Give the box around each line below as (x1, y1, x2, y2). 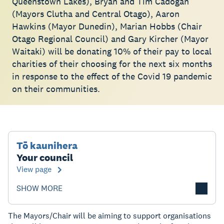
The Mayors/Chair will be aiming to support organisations (8, 210, 211, 221)
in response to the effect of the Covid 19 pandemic (12, 70, 212, 82)
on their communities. (12, 83, 100, 94)
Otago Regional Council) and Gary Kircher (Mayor (12, 33, 208, 44)
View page (16, 164, 51, 174)
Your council (16, 151, 73, 164)
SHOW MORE (16, 183, 62, 193)
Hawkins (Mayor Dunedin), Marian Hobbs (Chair (12, 20, 202, 32)
